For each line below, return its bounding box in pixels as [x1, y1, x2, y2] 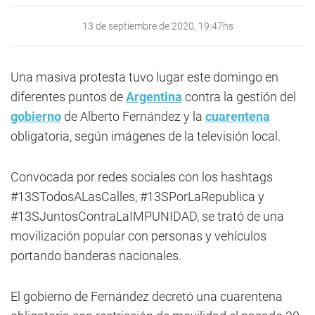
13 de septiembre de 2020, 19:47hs [82, 20, 233, 32]
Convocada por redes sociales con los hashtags [11, 169, 273, 184]
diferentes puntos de [11, 89, 126, 104]
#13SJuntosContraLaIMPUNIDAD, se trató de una [11, 209, 284, 224]
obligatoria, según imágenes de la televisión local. [11, 129, 281, 143]
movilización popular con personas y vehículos [11, 229, 266, 243]
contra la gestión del [182, 89, 296, 104]
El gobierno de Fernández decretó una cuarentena [11, 289, 283, 304]
